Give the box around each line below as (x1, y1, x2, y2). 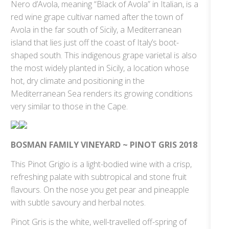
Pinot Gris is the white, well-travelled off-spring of (10, 216, 187, 228)
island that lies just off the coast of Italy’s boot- (10, 36, 179, 48)
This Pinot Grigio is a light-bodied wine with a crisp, (10, 158, 192, 170)
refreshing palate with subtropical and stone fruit (10, 171, 187, 183)
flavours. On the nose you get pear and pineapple (10, 184, 189, 196)
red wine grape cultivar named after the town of (10, 11, 183, 22)
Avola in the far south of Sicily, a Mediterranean (10, 24, 181, 35)
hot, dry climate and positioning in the (10, 75, 145, 86)
